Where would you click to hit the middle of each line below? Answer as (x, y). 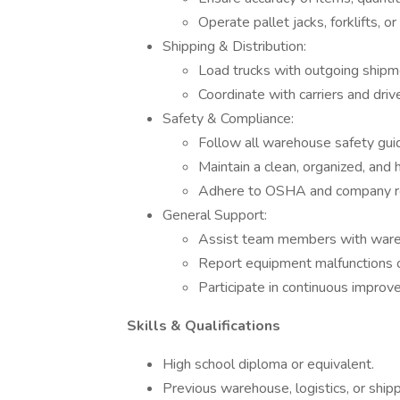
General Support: (215, 215)
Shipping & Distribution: (234, 46)
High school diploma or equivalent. (268, 364)
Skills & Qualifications (204, 326)
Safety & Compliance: (228, 119)
